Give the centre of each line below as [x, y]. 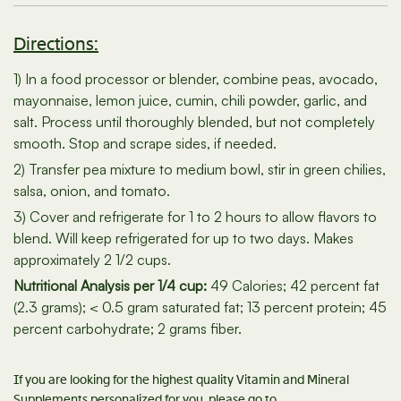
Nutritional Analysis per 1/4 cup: [110, 286]
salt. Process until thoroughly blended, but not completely [194, 122]
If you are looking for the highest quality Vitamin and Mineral [181, 380]
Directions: [56, 44]
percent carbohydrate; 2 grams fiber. [128, 329]
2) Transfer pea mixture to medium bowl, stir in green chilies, [200, 170]
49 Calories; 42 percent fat [293, 286]
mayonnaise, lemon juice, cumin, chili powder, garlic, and [190, 101]
